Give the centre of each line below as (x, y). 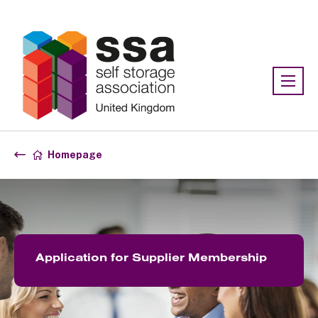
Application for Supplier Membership (151, 257)
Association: (46, 15)
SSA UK (101, 16)
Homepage (75, 154)
